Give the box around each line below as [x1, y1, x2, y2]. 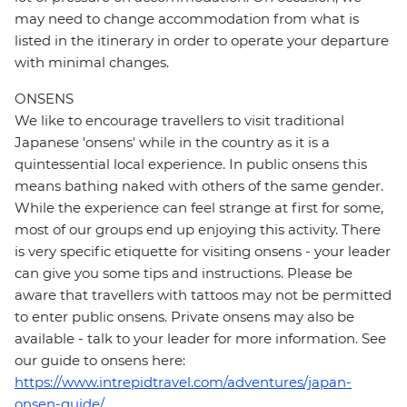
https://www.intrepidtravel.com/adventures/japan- [15, 373, 352, 392]
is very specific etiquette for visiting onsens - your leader [15, 243, 391, 261]
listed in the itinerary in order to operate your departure [15, 32, 389, 50]
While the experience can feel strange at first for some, [15, 199, 383, 217]
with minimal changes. [15, 54, 169, 72]
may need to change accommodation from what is [15, 10, 359, 28]
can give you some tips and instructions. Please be [15, 264, 352, 283]
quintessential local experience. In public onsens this [15, 155, 367, 174]
